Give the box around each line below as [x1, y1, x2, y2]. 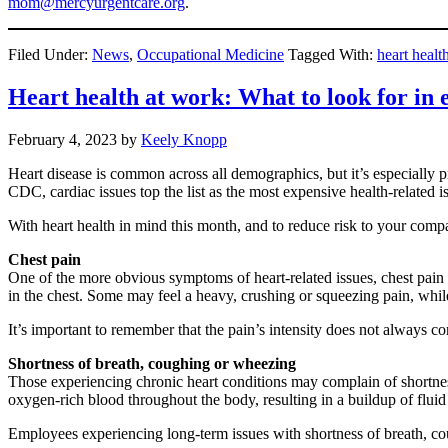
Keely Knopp [141, 131, 227, 149]
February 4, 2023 [8, 131, 117, 149]
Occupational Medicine [137, 46, 284, 64]
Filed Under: [8, 46, 92, 64]
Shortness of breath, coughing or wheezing [8, 355, 296, 373]
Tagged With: [288, 46, 377, 64]
